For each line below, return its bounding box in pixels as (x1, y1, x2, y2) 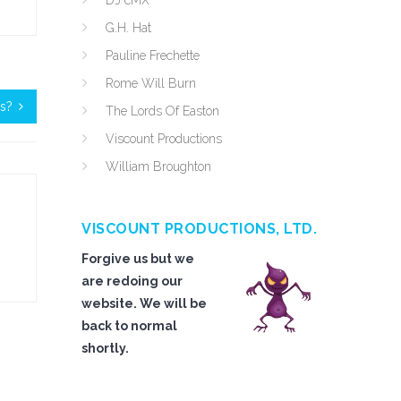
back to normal (81, 319, 177, 333)
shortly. (81, 341, 129, 355)
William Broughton (106, 159, 211, 174)
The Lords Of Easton (106, 104, 219, 118)
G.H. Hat (106, 21, 151, 35)
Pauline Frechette (106, 48, 200, 63)
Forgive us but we (81, 252, 194, 266)
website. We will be (81, 296, 207, 311)
